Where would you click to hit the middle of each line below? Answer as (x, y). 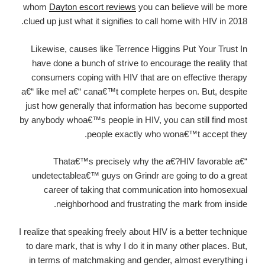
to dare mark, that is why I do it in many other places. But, (137, 245)
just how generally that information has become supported (136, 105)
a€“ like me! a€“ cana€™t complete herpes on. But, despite (134, 91)
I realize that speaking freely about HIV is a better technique (133, 231)
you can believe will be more (192, 7)
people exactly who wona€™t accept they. (167, 134)
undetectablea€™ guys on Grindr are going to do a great (140, 176)
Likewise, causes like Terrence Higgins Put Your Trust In (139, 49)
